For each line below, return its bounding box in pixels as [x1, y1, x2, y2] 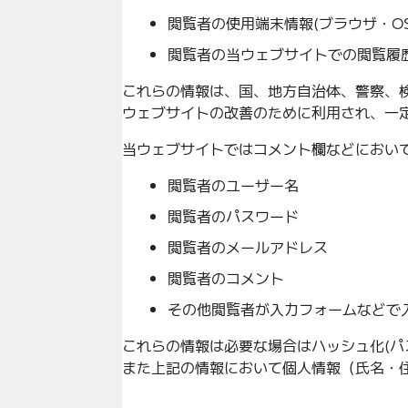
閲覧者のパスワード [168, 204, 300, 227]
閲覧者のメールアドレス [168, 235, 329, 258]
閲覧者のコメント [168, 266, 285, 289]
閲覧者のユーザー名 [168, 173, 300, 196]
